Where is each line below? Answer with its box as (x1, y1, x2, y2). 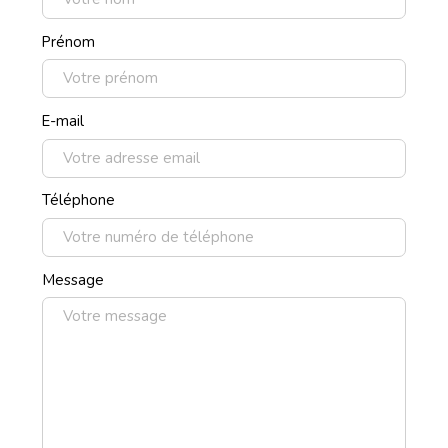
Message (41, 269, 104, 290)
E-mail (41, 111, 84, 132)
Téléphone (41, 190, 115, 211)
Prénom (41, 31, 95, 52)
